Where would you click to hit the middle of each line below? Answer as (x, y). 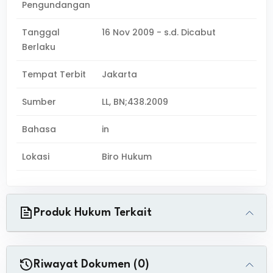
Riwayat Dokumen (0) (91, 264)
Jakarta (120, 74)
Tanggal (41, 32)
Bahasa (39, 129)
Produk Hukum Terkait (93, 213)
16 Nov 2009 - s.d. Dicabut (159, 32)
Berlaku (39, 47)
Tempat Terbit (54, 74)
